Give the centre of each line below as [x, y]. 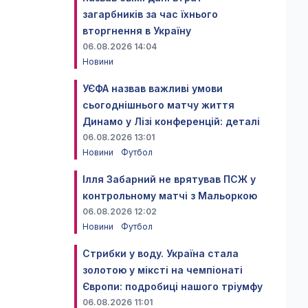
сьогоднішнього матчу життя [158, 105]
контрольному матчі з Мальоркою [170, 196]
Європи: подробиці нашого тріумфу [173, 286]
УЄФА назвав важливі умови [153, 88]
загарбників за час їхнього [150, 14]
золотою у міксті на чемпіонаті [163, 270]
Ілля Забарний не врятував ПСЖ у [169, 179]
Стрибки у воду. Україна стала [161, 253]
